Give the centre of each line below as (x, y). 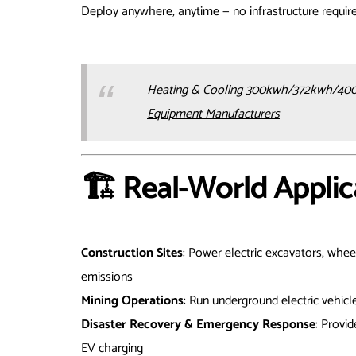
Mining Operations (132, 301)
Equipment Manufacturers (213, 114)
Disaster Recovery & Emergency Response (198, 325)
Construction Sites (132, 253)
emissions (107, 277)
